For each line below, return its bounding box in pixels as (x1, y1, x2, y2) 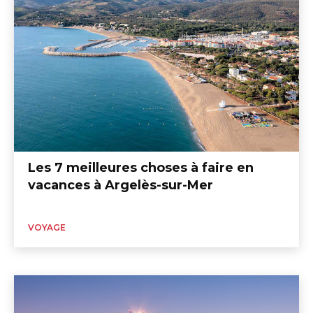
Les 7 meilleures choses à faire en (28, 160, 254, 176)
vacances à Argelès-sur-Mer (28, 177, 213, 194)
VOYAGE (28, 222, 66, 233)
